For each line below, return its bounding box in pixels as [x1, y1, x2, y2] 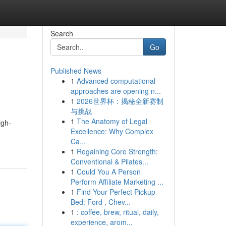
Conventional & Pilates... [70, 156, 148, 166]
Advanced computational [76, 76, 155, 86]
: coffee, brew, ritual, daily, [76, 207, 159, 217]
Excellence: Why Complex [70, 126, 153, 136]
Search [50, 28, 73, 38]
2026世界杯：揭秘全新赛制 [76, 96, 163, 106]
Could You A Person [76, 166, 141, 177]
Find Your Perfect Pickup [76, 187, 155, 197]
